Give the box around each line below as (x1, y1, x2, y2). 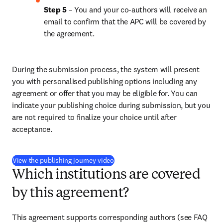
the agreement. (44, 28, 95, 38)
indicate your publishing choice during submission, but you (12, 100, 211, 110)
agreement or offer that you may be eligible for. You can (12, 88, 198, 98)
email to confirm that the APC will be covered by (44, 16, 206, 26)
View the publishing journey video (12, 156, 114, 165)
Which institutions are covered (12, 168, 200, 182)
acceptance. (12, 124, 52, 134)
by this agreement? (12, 187, 128, 201)
